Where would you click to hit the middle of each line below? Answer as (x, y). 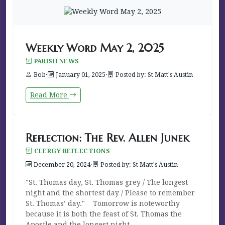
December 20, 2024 (62, 164)
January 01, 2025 (81, 75)
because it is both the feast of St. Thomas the (104, 214)
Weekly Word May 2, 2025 (95, 48)
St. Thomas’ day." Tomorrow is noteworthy (103, 203)
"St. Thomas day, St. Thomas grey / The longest (107, 182)
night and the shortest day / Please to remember (110, 193)
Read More (50, 95)
